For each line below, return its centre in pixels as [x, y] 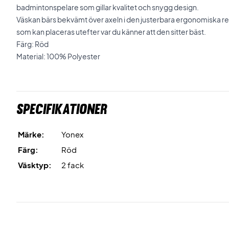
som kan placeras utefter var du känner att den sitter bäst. [111, 32]
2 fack [73, 165]
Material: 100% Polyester [58, 56]
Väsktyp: [35, 165]
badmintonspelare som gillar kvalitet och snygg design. [108, 7]
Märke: [31, 134]
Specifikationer [62, 109]
